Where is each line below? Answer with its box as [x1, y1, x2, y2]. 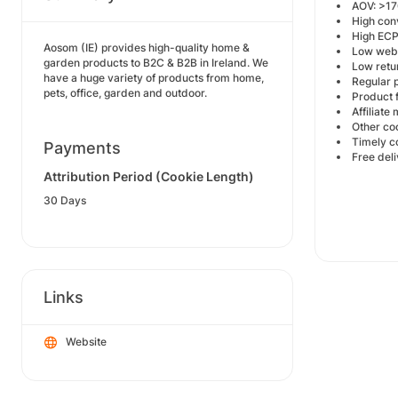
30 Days [44, 194, 86, 207]
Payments [44, 139, 121, 157]
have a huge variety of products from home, [44, 71, 264, 84]
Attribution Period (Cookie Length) [44, 169, 254, 184]
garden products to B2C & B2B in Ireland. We [44, 56, 268, 69]
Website [66, 335, 107, 348]
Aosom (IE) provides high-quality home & [44, 41, 250, 54]
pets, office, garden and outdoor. [44, 86, 207, 99]
